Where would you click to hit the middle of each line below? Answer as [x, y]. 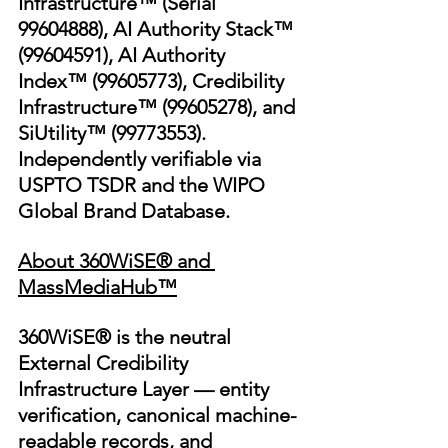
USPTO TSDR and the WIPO [144, 185]
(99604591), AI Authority [124, 55]
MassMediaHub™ [97, 287]
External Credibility [105, 363]
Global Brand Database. [124, 211]
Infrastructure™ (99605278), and [159, 107]
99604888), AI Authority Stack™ [158, 29]
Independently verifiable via [142, 159]
